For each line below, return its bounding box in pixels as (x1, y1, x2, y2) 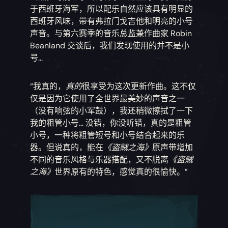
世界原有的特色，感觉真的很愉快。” (54, 166, 188, 178)
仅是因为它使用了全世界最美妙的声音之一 (30, 93, 185, 104)
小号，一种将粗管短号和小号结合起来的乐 (30, 130, 185, 141)
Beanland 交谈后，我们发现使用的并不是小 (30, 40, 190, 51)
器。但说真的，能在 (30, 142, 104, 153)
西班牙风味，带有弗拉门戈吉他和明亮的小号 (30, 16, 193, 27)
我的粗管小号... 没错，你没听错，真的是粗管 (30, 118, 192, 129)
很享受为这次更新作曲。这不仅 (82, 81, 196, 92)
